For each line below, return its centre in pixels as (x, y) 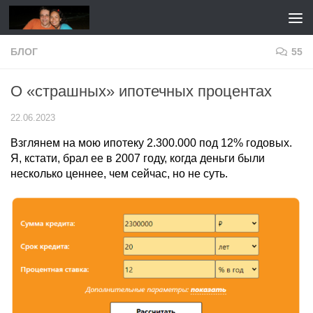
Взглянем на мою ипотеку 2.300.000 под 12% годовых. (151, 143)
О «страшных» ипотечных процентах (141, 91)
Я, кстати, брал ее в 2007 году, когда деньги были (138, 158)
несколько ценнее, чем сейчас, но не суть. (119, 174)
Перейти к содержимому (87, 19)
